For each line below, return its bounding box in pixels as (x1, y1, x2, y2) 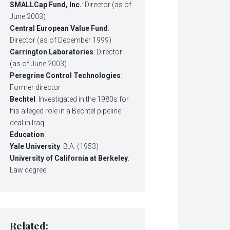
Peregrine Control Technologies (10, 71, 121, 80)
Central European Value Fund (10, 24, 108, 33)
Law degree (10, 166, 47, 175)
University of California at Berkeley (10, 154, 128, 163)
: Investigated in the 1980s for (35, 95, 129, 104)
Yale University (10, 142, 61, 151)
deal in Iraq (10, 119, 45, 127)
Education (10, 130, 45, 139)
